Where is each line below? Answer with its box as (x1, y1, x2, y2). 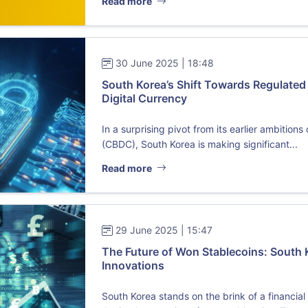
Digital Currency (102, 91, 188, 106)
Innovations (102, 258, 165, 272)
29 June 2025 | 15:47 (115, 223, 213, 236)
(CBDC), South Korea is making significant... (102, 138, 298, 151)
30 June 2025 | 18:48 (115, 57, 214, 69)
